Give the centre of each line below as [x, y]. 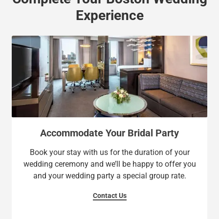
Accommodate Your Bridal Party [109, 133]
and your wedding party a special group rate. [109, 175]
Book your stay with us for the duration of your [109, 152]
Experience [109, 15]
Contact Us [109, 195]
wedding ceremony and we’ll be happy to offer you [109, 164]
